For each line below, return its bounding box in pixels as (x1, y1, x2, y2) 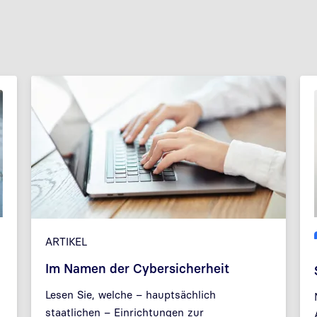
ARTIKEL (45, 235, 87, 248)
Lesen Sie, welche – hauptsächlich (45, 288, 216, 301)
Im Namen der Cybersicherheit (45, 261, 229, 276)
